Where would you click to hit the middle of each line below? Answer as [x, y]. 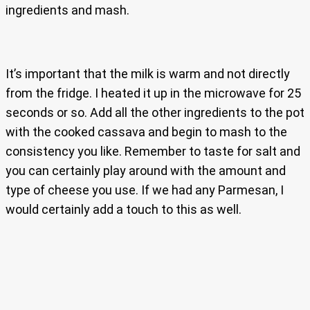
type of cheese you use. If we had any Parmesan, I [145, 190]
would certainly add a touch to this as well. [124, 210]
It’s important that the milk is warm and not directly [148, 74]
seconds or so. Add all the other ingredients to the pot [155, 113]
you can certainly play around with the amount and [146, 171]
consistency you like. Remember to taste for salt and [153, 152]
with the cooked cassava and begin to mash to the [146, 132]
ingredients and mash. [67, 10]
